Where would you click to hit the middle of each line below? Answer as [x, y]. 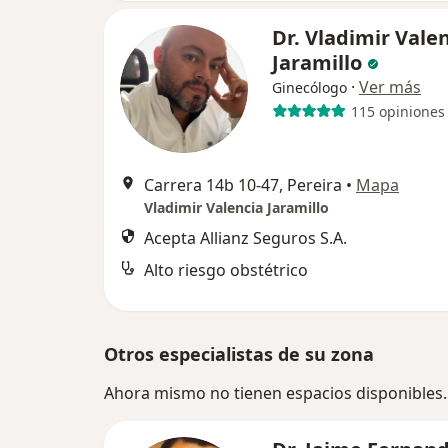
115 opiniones [397, 111]
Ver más [390, 87]
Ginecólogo [309, 87]
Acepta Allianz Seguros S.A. [245, 238]
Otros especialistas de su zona [239, 354]
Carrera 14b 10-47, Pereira [243, 185]
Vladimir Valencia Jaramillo [236, 207]
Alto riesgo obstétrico [226, 270]
